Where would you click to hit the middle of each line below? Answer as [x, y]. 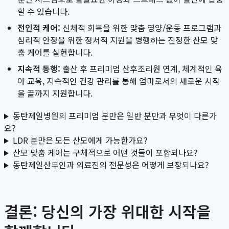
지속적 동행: [39, 69]
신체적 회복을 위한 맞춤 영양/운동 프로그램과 [141, 28]
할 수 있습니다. [43, 12]
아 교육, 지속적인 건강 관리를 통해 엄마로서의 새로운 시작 [119, 81]
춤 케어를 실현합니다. [55, 52]
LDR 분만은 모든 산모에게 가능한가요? [80, 140]
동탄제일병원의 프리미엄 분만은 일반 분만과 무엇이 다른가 [114, 116]
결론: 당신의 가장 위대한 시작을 [108, 211]
